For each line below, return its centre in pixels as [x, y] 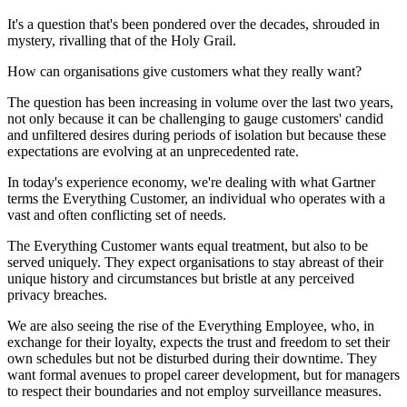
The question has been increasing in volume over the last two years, [200, 103]
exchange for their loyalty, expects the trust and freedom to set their [199, 342]
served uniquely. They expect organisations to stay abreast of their [195, 263]
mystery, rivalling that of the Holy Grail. [122, 41]
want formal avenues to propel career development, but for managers [203, 375]
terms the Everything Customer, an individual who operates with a [196, 199]
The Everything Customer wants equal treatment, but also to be [188, 246]
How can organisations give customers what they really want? [184, 72]
